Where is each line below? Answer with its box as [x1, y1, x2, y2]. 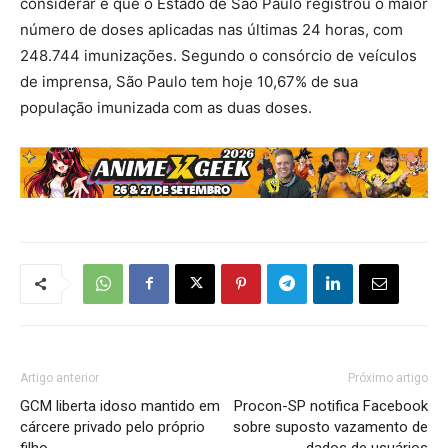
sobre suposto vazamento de [233, 417, 428, 436]
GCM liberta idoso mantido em [20, 396, 220, 415]
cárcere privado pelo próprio [20, 417, 205, 436]
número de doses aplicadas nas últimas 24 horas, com [20, 19, 403, 39]
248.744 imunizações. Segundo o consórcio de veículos [20, 45, 417, 65]
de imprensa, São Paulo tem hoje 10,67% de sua [20, 71, 358, 91]
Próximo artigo [348, 370, 428, 385]
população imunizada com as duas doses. [20, 97, 312, 117]
